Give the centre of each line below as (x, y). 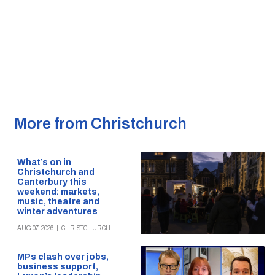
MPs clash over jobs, (63, 257)
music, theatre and (58, 202)
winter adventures (57, 212)
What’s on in (44, 163)
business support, (57, 267)
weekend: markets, (58, 192)
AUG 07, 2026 (35, 228)
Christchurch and (56, 172)
